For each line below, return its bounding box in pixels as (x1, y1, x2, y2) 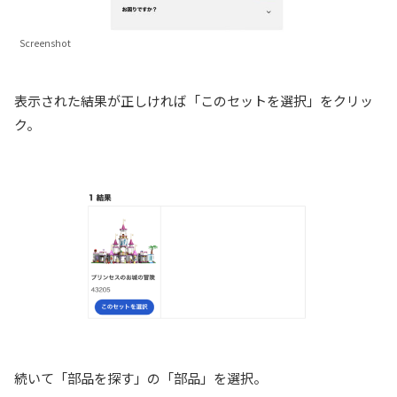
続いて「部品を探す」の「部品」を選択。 (14, 369, 267, 388)
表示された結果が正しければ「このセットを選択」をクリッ (14, 91, 373, 111)
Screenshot (19, 36, 71, 51)
